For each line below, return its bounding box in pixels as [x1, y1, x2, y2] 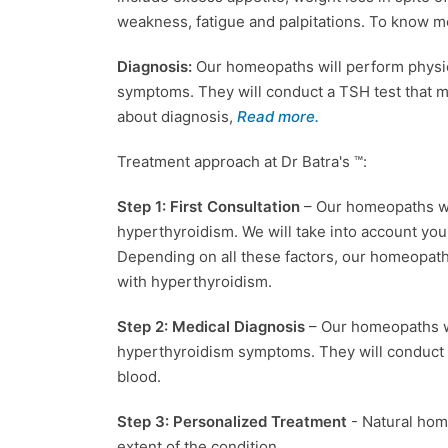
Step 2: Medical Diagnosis [117, 316, 309, 336]
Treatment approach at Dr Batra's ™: [117, 151, 367, 171]
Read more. [237, 106, 319, 126]
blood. [117, 366, 161, 386]
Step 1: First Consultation [117, 196, 304, 216]
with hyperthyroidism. [117, 271, 272, 291]
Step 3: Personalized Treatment [117, 411, 351, 431]
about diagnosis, [117, 106, 237, 126]
